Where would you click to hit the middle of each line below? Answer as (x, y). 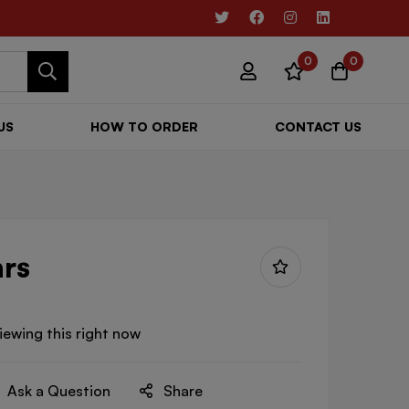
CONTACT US (318, 126)
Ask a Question (59, 390)
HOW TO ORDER (144, 126)
